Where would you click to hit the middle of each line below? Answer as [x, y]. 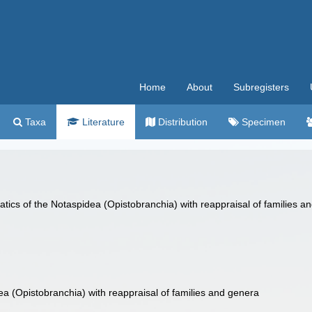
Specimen [262, 122]
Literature [102, 122]
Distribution [181, 122]
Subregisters [261, 87]
